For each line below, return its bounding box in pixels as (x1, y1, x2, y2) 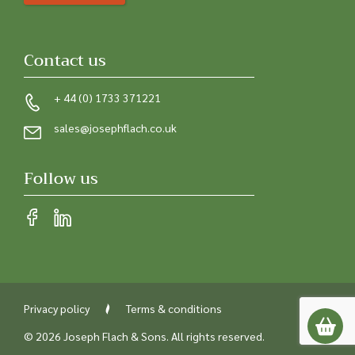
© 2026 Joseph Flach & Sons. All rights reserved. (24, 329, 265, 344)
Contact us (24, 47, 106, 75)
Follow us (24, 165, 98, 193)
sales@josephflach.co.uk (54, 120, 177, 136)
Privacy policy (24, 301, 90, 316)
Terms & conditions (126, 301, 222, 316)
